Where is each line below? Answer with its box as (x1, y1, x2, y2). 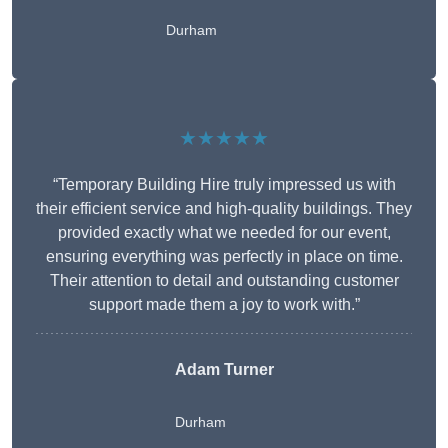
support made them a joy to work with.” (88, 296, 360, 314)
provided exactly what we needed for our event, (57, 224, 391, 242)
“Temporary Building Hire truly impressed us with (52, 176, 396, 194)
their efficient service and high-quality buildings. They (36, 200, 412, 218)
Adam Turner (174, 361, 274, 379)
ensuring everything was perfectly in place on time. (45, 248, 403, 266)
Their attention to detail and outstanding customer (49, 272, 399, 290)
